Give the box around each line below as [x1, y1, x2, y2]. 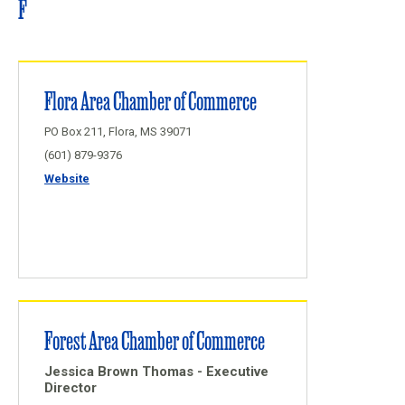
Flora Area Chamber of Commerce [44, 84, 257, 116]
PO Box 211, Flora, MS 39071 [44, 125, 192, 138]
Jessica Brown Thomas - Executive [44, 363, 268, 380]
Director [44, 380, 97, 396]
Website [44, 172, 89, 185]
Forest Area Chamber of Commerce [44, 324, 265, 355]
